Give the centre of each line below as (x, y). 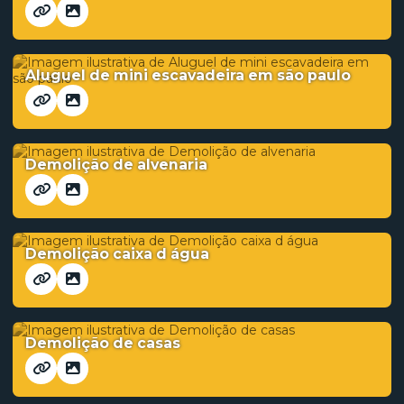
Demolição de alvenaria (116, 165)
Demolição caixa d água (117, 254)
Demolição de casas (103, 343)
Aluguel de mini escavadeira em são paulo (188, 75)
